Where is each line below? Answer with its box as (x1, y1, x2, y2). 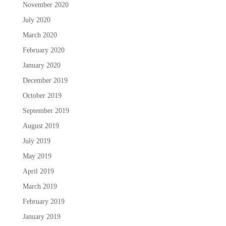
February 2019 (22, 197, 65, 205)
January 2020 (22, 61, 61, 69)
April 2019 (22, 167, 54, 175)
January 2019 (22, 212, 61, 220)
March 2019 (22, 182, 57, 190)
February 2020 (22, 46, 65, 54)
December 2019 (22, 76, 68, 84)
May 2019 (22, 152, 51, 160)
